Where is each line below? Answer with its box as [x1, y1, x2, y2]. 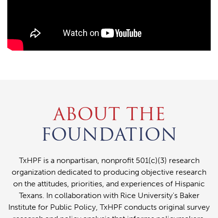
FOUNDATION [41, 121, 177, 149]
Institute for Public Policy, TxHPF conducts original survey [8, 202, 210, 212]
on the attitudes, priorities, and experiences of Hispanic [13, 179, 205, 189]
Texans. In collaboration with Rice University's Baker [18, 191, 200, 200]
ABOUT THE [53, 100, 165, 128]
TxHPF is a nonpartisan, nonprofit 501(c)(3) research [18, 156, 200, 165]
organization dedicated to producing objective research [12, 167, 206, 177]
